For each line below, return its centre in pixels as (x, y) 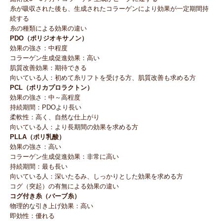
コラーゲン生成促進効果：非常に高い (64, 157)
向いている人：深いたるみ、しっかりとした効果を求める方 (96, 177)
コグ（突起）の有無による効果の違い (64, 186)
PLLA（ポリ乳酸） (37, 137)
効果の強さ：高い (36, 147)
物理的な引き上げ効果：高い (52, 206)
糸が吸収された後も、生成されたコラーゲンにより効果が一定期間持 (109, 9)
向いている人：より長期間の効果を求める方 (74, 127)
